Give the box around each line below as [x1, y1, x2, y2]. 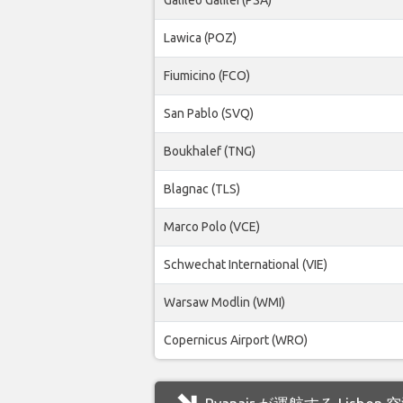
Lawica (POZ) [164, 30, 237, 45]
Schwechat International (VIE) [164, 256, 327, 272]
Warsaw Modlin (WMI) [164, 294, 285, 309]
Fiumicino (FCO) [164, 67, 250, 83]
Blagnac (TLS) [164, 181, 240, 196]
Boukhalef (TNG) [164, 143, 255, 158]
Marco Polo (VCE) [164, 219, 260, 234]
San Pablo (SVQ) [164, 105, 254, 121]
